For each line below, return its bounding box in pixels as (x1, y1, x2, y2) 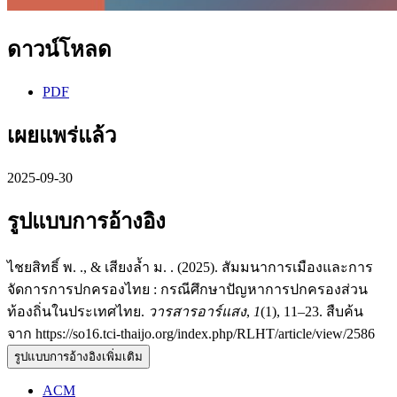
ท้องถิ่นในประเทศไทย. (7, 303, 148, 319)
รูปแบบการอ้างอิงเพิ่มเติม (14, 349, 143, 363)
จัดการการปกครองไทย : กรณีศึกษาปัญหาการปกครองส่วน (7, 281, 368, 297)
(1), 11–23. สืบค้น (261, 303, 363, 319)
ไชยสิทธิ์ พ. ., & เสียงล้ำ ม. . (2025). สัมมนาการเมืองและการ (7, 259, 373, 275)
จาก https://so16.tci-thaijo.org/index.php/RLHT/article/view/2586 (7, 325, 375, 341)
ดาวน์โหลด (7, 38, 112, 62)
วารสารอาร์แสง (148, 303, 246, 319)
